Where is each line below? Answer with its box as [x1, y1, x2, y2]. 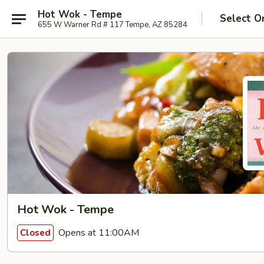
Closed [20, 226, 51, 239]
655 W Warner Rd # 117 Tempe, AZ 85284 [38, 19, 187, 30]
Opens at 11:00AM [56, 226, 139, 239]
